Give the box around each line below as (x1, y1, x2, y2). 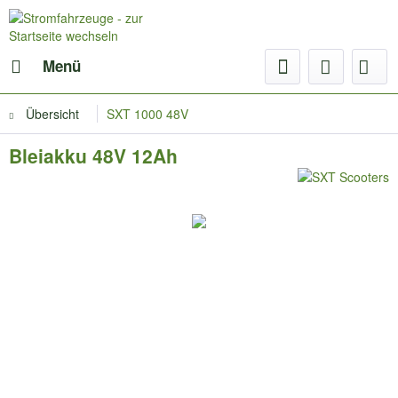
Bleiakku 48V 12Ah (9, 142, 178, 169)
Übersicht (26, 105, 79, 123)
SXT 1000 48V (107, 105, 188, 123)
